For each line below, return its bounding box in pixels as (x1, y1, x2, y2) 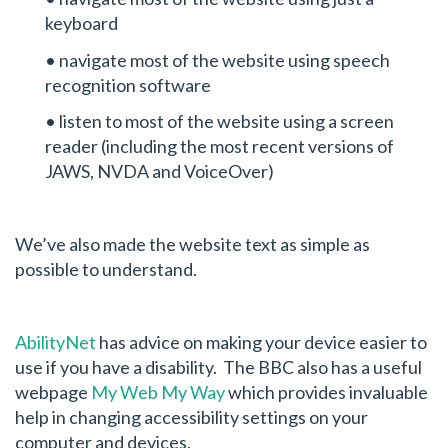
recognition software (45, 73, 211, 96)
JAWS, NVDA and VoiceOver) (45, 160, 274, 183)
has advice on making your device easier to (96, 331, 427, 354)
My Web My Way (91, 381, 225, 404)
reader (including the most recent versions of (45, 135, 394, 158)
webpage (15, 381, 91, 404)
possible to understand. (15, 258, 197, 281)
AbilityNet (15, 331, 96, 354)
